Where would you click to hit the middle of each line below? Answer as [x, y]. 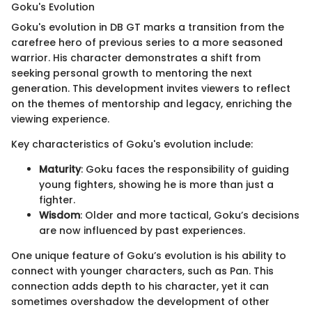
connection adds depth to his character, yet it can [140, 287]
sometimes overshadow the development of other [140, 302]
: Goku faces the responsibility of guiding [185, 170]
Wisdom [60, 216]
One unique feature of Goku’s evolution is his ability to [149, 256]
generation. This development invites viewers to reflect [151, 89]
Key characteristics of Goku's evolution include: [132, 145]
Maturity [60, 170]
